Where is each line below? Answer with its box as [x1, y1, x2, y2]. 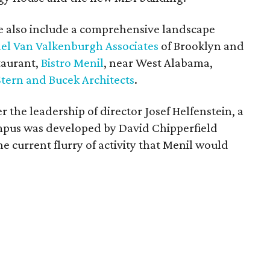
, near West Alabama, [104, 55, 213, 70]
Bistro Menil [41, 55, 104, 70]
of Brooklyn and [161, 39, 245, 53]
